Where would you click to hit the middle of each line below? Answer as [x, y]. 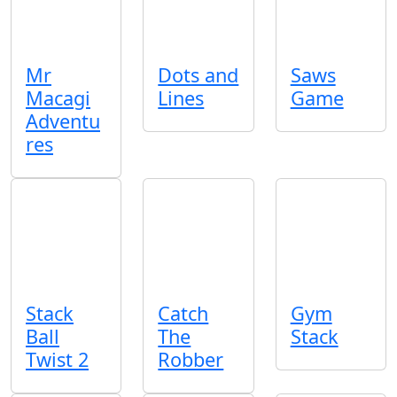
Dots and [198, 74]
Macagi [58, 97]
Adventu [63, 121]
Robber [191, 360]
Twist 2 [57, 360]
